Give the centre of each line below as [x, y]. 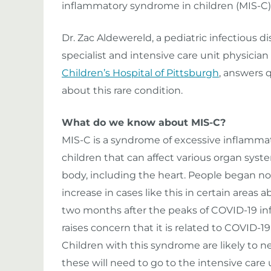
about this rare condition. [122, 90]
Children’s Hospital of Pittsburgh [140, 73]
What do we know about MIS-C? [144, 122]
